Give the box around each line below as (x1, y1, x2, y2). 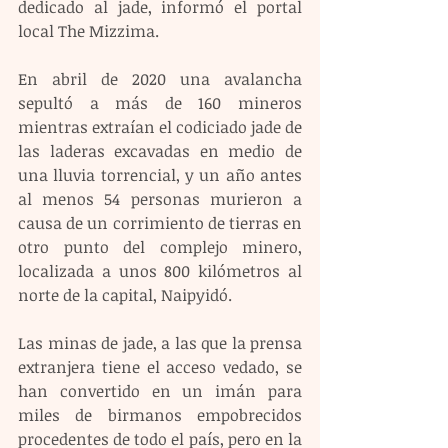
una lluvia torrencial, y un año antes (18, 163, 302, 186)
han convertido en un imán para (18, 379, 302, 402)
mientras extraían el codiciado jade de (18, 115, 302, 138)
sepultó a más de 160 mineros (18, 91, 302, 114)
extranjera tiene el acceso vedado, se (18, 355, 302, 378)
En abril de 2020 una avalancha (18, 67, 302, 90)
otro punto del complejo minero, (18, 235, 302, 258)
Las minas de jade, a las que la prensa (18, 331, 302, 354)
